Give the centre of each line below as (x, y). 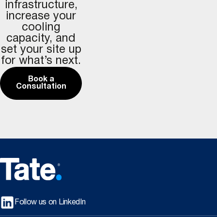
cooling (41, 27)
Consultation (41, 86)
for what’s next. (41, 61)
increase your (41, 16)
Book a (41, 79)
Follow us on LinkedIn (50, 202)
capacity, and (41, 39)
